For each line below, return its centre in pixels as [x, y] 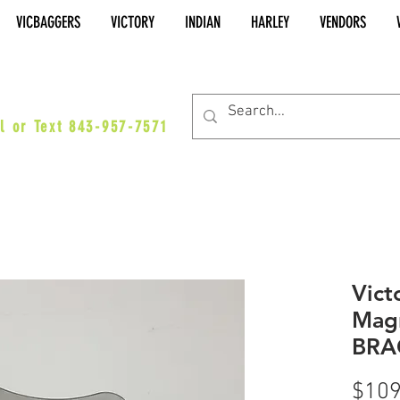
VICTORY [133, 22]
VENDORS [343, 22]
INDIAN [203, 22]
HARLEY [270, 22]
